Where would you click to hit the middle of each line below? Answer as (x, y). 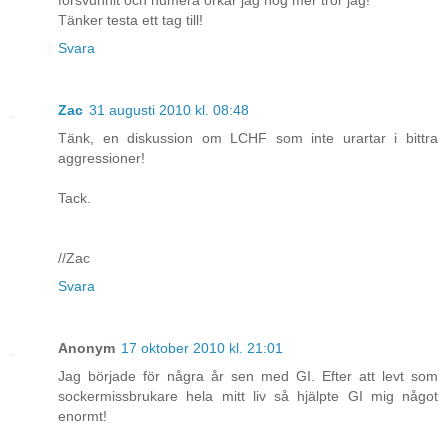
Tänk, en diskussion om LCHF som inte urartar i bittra (248, 138)
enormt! (82, 416)
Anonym (86, 348)
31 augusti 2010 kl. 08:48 (169, 110)
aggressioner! (101, 158)
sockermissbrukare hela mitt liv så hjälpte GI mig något (248, 396)
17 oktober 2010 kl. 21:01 (202, 348)
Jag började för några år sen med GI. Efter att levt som (248, 376)
